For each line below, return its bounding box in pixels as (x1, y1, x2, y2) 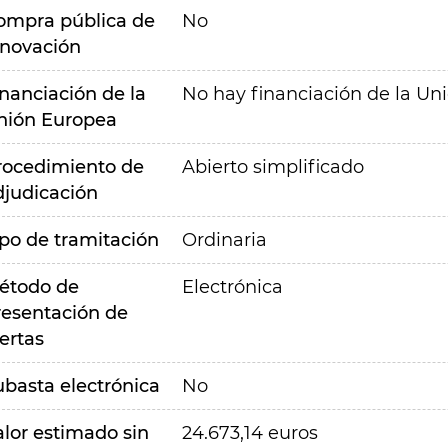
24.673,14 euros (181, 422, 318, 444)
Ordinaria (181, 229, 267, 251)
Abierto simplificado (181, 156, 364, 178)
